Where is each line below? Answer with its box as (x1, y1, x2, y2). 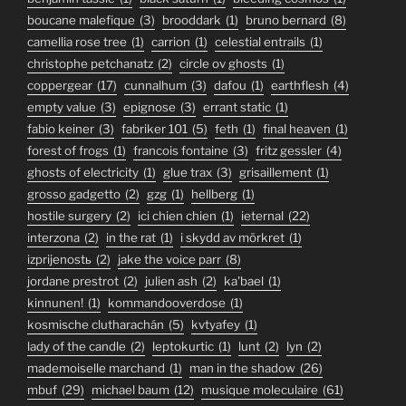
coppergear (27, 78, 92, 93)
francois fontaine (133, 143, 228, 159)
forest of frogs (27, 143, 109, 159)
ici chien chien (138, 208, 217, 224)
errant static (203, 100, 271, 115)
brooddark (162, 13, 221, 28)
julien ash (145, 274, 198, 289)
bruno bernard (246, 13, 326, 28)
